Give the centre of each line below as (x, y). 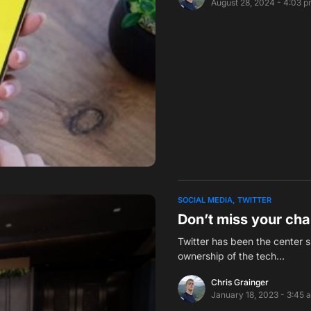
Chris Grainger (240, 283)
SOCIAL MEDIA (205, 200)
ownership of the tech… (231, 256)
